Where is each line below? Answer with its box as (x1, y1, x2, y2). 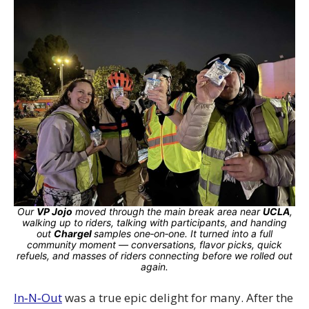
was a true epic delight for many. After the (62, 289, 293, 306)
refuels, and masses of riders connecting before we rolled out (17, 249, 292, 261)
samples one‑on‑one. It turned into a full (94, 227, 272, 239)
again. (141, 260, 168, 272)
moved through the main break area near (72, 205, 263, 217)
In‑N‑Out (14, 289, 62, 306)
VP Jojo (36, 205, 72, 217)
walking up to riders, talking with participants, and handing (22, 216, 287, 228)
